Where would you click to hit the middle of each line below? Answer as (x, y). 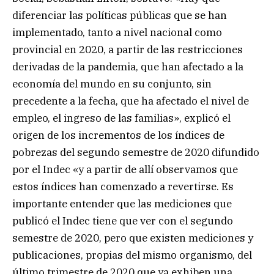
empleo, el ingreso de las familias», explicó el (121, 118)
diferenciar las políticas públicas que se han (120, 15)
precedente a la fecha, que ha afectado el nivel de (131, 101)
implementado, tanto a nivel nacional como (117, 32)
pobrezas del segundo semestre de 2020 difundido (136, 152)
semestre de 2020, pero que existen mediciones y (133, 238)
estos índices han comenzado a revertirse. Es (123, 186)
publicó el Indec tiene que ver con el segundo (123, 220)
